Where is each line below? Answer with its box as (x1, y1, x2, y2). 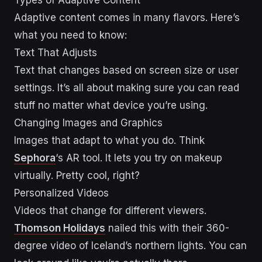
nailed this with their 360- (105, 222, 229, 234)
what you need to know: (14, 29, 127, 41)
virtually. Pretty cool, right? (14, 169, 140, 181)
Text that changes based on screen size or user (14, 64, 239, 76)
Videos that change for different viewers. (14, 204, 206, 216)
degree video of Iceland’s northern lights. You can (14, 239, 247, 251)
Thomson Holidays (14, 222, 105, 234)
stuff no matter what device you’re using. (14, 99, 208, 111)
